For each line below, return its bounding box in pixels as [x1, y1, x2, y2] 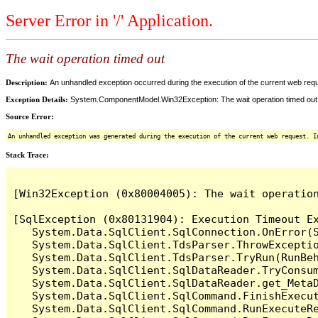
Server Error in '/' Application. [6, 11, 213, 31]
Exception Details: [6, 94, 70, 104]
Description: [6, 77, 50, 87]
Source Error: [6, 111, 54, 121]
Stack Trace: [6, 150, 49, 159]
